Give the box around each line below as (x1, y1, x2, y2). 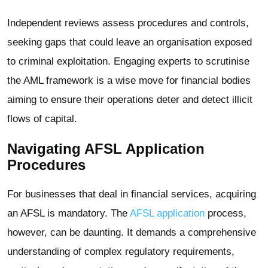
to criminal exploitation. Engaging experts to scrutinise (7, 55, 249, 67)
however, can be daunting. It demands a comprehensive (7, 226, 256, 238)
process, (205, 207, 246, 219)
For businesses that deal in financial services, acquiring (7, 188, 256, 200)
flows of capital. (7, 112, 77, 124)
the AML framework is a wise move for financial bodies (7, 74, 251, 86)
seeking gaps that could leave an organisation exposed (7, 36, 252, 48)
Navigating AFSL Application (7, 140, 205, 157)
